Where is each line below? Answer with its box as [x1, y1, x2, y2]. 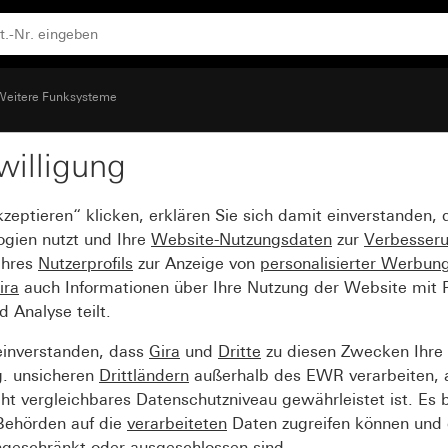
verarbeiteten [127, 414, 227, 433]
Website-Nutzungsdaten [151, 230, 332, 249]
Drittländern [99, 366, 189, 385]
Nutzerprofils [38, 254, 133, 273]
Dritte [218, 342, 261, 361]
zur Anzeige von [133, 254, 260, 273]
